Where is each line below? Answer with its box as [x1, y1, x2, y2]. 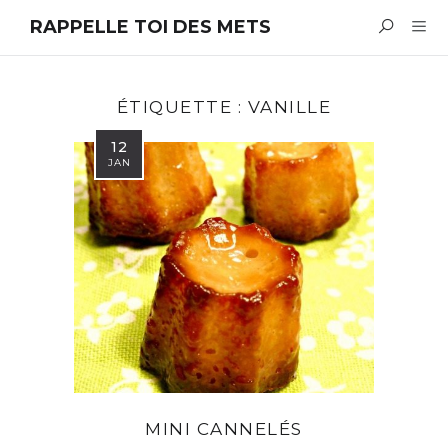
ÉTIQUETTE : [116, 97, 248, 117]
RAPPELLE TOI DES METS [30, 15, 271, 38]
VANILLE [247, 97, 332, 117]
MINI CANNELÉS [145, 419, 303, 440]
